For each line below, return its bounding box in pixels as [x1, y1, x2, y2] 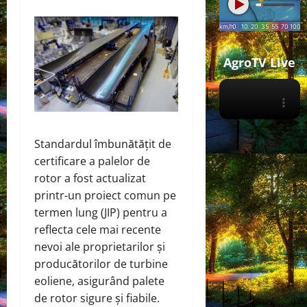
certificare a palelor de [34, 153, 150, 169]
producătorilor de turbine [34, 256, 168, 271]
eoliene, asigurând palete [34, 273, 164, 288]
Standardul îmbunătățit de [34, 136, 171, 151]
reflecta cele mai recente [34, 221, 161, 237]
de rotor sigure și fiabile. [34, 290, 160, 306]
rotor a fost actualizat [34, 170, 146, 186]
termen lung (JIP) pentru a [34, 204, 167, 220]
